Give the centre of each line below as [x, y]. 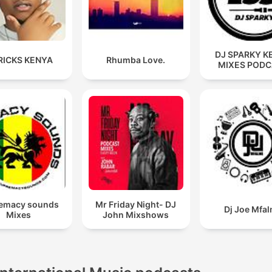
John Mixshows [136, 214]
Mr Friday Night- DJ [136, 204]
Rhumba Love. [136, 59]
